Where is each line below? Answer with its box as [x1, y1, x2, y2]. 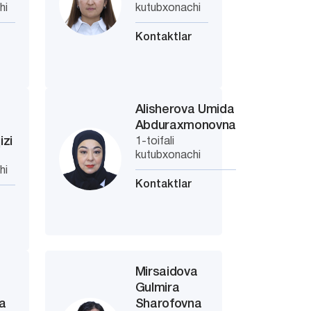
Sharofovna [135, 299, 202, 310]
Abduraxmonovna [135, 120, 237, 131]
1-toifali [135, 137, 174, 146]
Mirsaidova [135, 267, 198, 278]
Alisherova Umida [135, 104, 235, 115]
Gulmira [135, 283, 180, 294]
